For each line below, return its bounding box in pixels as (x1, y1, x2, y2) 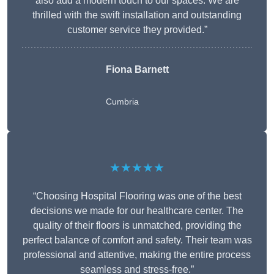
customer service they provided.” (67, 24, 207, 35)
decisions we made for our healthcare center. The (31, 206, 243, 217)
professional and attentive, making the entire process (23, 250, 251, 261)
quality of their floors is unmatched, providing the (32, 220, 242, 231)
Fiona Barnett (105, 64, 169, 75)
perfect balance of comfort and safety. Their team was (22, 235, 252, 246)
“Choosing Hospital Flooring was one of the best (32, 191, 242, 202)
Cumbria (105, 97, 139, 107)
